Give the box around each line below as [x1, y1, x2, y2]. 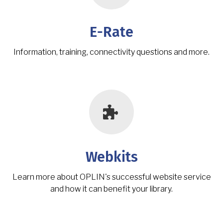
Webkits [85, 150, 138, 165]
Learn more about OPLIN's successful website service [12, 172, 211, 182]
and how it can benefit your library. [50, 184, 173, 194]
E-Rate [90, 25, 133, 40]
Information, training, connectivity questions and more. [13, 47, 210, 57]
